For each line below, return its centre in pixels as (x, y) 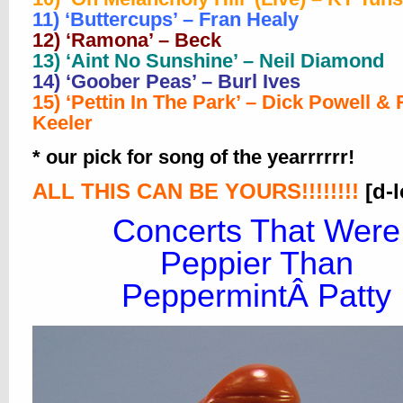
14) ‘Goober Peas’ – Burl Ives (166, 81)
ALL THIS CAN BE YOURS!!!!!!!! (196, 191)
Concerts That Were (256, 231)
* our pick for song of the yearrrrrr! (193, 157)
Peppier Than (256, 263)
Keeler (63, 123)
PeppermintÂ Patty (256, 296)
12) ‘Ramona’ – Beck (127, 40)
